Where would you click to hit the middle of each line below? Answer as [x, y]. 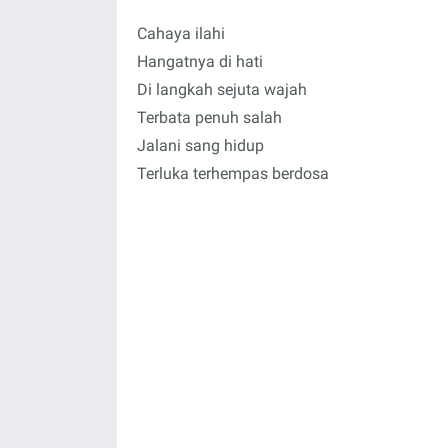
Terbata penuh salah [209, 117]
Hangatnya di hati [200, 61]
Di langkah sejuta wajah [222, 89]
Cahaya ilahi [181, 33]
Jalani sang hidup [200, 145]
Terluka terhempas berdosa [233, 173]
